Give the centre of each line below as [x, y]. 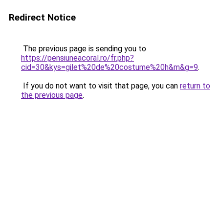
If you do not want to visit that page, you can [100, 86]
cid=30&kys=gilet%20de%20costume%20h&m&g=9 [109, 67]
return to [195, 86]
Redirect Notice [42, 17]
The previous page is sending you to [84, 49]
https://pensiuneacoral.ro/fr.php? [77, 58]
